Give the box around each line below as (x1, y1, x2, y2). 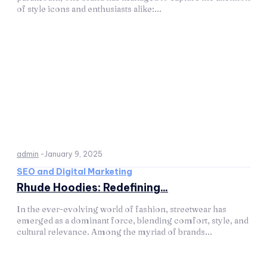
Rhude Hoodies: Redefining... (17, 181, 168, 194)
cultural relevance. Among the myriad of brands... (17, 226, 212, 237)
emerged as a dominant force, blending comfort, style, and (17, 215, 249, 226)
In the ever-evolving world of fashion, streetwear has (17, 204, 226, 215)
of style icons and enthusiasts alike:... (17, 4, 162, 14)
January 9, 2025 (44, 150, 103, 159)
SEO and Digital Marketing (17, 166, 132, 177)
